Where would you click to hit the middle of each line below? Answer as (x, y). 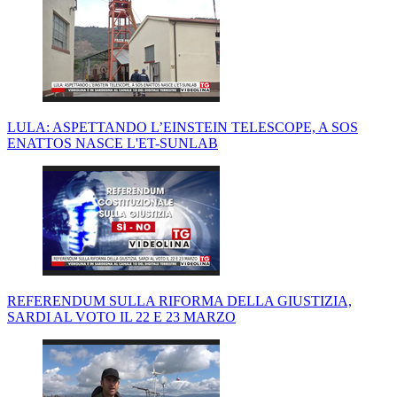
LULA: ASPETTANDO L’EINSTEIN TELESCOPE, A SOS (183, 128)
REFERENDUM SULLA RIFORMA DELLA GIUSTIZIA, (179, 301)
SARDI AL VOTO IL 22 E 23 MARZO (121, 317)
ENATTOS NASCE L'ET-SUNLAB (113, 144)
